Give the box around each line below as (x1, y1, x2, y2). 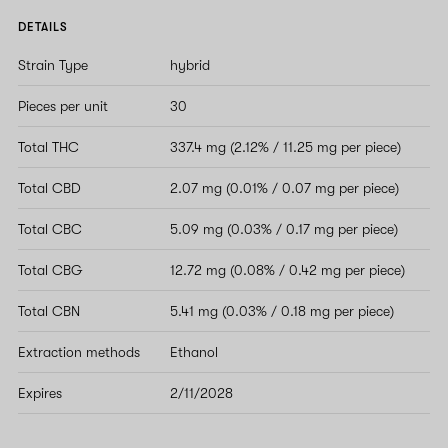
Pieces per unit (18, 97, 108, 114)
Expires (18, 384, 62, 401)
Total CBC (18, 220, 82, 237)
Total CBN (18, 302, 80, 319)
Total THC (18, 138, 79, 155)
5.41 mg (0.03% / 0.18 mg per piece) (170, 302, 394, 319)
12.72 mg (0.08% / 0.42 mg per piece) (170, 261, 405, 278)
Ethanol (170, 343, 218, 360)
